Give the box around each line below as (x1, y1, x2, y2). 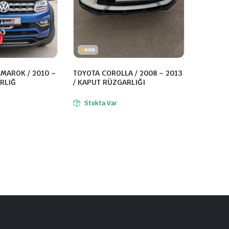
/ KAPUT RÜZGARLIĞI (73, 78, 145, 87)
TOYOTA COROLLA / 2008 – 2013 (73, 68, 182, 78)
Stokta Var (84, 99, 117, 108)
